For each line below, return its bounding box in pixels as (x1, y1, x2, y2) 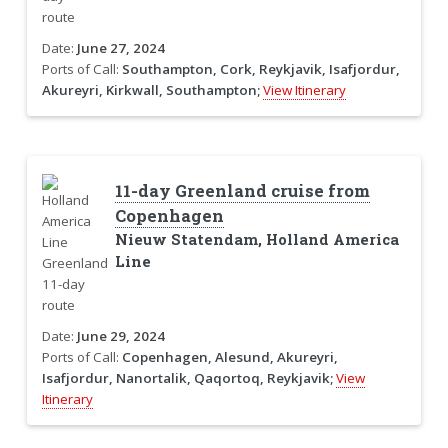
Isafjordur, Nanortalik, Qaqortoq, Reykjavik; (41, 369, 333, 388)
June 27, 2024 (76, 39, 165, 58)
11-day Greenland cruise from (114, 180, 370, 203)
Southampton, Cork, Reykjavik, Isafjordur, (121, 60, 400, 79)
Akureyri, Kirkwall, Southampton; (41, 81, 260, 100)
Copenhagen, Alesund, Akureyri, (121, 348, 338, 367)
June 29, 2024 (76, 327, 165, 346)
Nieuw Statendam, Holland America (114, 230, 399, 250)
